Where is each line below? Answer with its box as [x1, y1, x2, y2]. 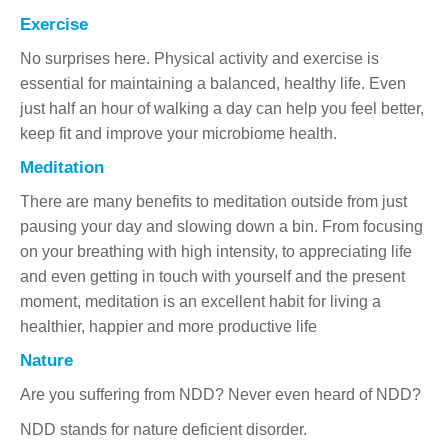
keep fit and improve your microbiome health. [20, 124, 337, 142]
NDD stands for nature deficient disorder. [20, 420, 307, 438]
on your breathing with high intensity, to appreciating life [20, 242, 412, 260]
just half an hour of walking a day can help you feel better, [20, 99, 424, 117]
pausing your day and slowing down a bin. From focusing [20, 217, 423, 235]
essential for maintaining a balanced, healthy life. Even [20, 74, 406, 92]
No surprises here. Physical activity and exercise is [20, 49, 379, 67]
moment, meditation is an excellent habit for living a [20, 292, 381, 310]
